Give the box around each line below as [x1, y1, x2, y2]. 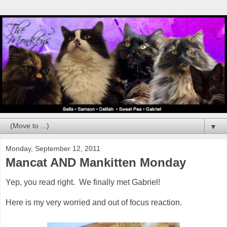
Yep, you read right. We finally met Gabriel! [6, 178, 160, 187]
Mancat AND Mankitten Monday [6, 155, 186, 169]
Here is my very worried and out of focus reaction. [6, 198, 182, 207]
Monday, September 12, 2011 [6, 144, 100, 153]
